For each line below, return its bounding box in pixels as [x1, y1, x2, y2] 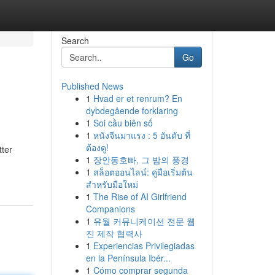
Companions [85, 203, 135, 215]
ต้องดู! [85, 141, 109, 153]
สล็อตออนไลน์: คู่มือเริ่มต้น [93, 166, 193, 178]
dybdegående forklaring [85, 104, 178, 117]
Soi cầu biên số [93, 117, 153, 129]
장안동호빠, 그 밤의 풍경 [93, 153, 189, 166]
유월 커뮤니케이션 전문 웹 [93, 215, 195, 227]
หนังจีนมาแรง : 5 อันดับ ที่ [93, 129, 190, 141]
